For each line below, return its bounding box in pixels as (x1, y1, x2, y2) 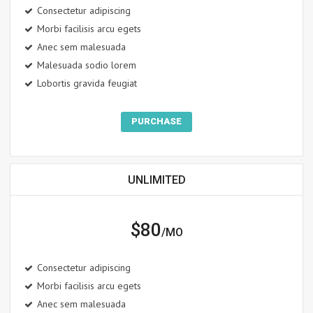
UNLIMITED (127, 173, 186, 187)
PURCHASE (131, 116, 182, 127)
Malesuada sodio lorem (37, 59, 136, 72)
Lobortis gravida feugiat (37, 77, 137, 90)
